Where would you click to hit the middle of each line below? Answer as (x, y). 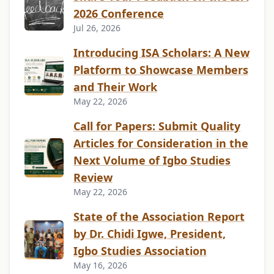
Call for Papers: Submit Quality (157, 126)
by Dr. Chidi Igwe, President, (150, 233)
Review (93, 177)
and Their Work (115, 87)
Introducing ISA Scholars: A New (161, 52)
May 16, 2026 (100, 265)
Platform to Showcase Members (161, 69)
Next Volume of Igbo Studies (152, 160)
